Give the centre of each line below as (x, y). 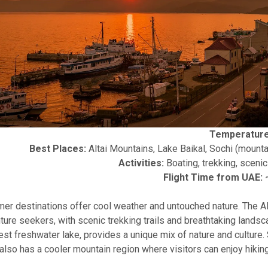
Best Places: (58, 149)
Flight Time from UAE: (213, 178)
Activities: (141, 163)
